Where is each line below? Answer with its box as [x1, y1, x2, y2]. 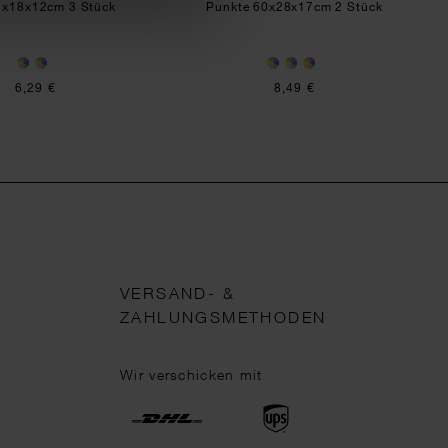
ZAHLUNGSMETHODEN [120, 308, 327, 326]
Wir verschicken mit [120, 366, 263, 383]
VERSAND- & [120, 284, 236, 302]
